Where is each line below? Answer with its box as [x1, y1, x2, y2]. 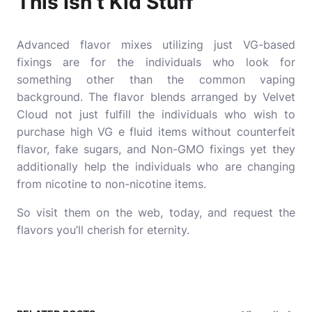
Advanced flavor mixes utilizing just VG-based [17, 38, 295, 52]
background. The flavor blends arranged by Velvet [17, 90, 295, 104]
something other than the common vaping [17, 72, 295, 86]
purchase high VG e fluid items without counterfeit [17, 125, 295, 139]
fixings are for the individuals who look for [17, 55, 295, 69]
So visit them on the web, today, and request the [17, 205, 295, 219]
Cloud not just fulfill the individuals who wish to [17, 107, 295, 121]
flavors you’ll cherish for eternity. [17, 223, 189, 237]
